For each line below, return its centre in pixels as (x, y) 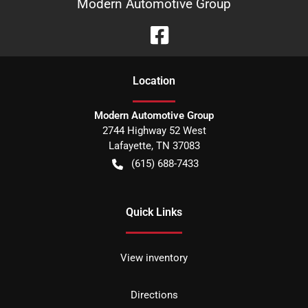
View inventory (154, 258)
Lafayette (130, 146)
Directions (154, 295)
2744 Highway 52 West (154, 131)
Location (154, 81)
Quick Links (154, 212)
